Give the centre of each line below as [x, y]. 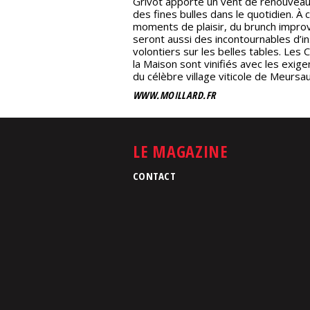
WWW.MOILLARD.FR [174, 95]
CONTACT [155, 175]
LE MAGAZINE [180, 151]
